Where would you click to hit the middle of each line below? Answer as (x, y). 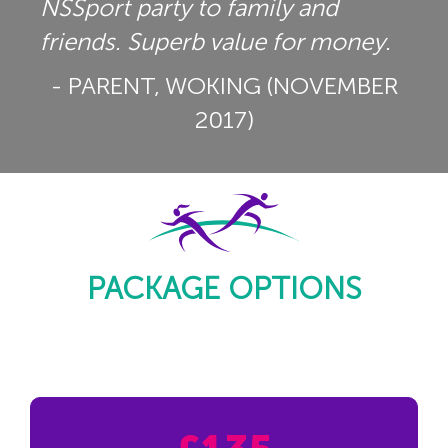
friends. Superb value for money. (215, 41)
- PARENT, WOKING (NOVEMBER (224, 85)
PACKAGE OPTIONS (224, 289)
